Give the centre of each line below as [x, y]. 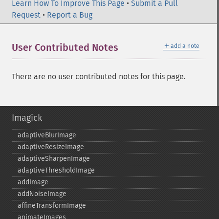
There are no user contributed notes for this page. [99, 77]
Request [26, 15]
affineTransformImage [52, 206]
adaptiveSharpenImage [54, 159]
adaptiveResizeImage [51, 147]
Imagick [27, 118]
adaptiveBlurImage [47, 135]
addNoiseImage [42, 194]
